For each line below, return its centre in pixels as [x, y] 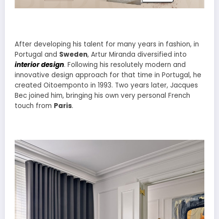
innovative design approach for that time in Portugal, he [108, 75]
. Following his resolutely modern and [125, 65]
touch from [34, 106]
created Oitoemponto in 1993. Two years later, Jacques [106, 85]
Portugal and [37, 54]
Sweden [73, 54]
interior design [39, 65]
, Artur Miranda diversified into [137, 54]
